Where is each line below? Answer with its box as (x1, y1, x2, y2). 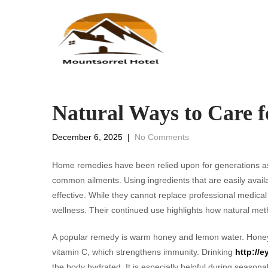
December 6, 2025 (52, 132, 123, 142)
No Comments (135, 132, 189, 142)
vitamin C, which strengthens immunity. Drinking (52, 247, 235, 257)
